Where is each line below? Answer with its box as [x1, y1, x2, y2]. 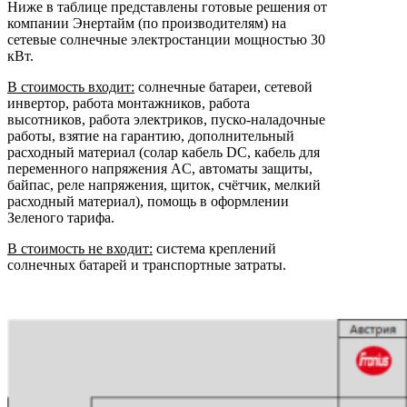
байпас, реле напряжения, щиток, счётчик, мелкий [7, 177, 321, 194]
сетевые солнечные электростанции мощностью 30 [7, 32, 325, 48]
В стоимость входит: [7, 79, 134, 95]
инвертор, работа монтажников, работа [7, 95, 250, 112]
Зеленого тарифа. [7, 210, 114, 226]
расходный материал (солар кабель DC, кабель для [7, 144, 320, 161]
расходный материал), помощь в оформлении [7, 194, 289, 210]
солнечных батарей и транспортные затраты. [7, 257, 286, 273]
